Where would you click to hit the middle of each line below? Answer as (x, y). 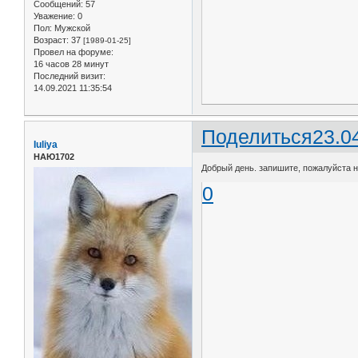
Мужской (71, 28)
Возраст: (51, 40)
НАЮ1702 (54, 157)
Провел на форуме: (74, 52)
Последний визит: (70, 76)
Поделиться (257, 137)
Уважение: (54, 16)
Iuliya (46, 145)
